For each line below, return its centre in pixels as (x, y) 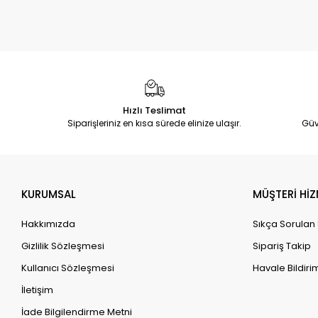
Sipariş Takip (282, 246)
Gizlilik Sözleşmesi (63, 246)
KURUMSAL (49, 194)
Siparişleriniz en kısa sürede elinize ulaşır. (155, 123)
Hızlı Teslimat (155, 110)
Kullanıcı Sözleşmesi (68, 268)
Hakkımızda (49, 224)
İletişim (38, 290)
